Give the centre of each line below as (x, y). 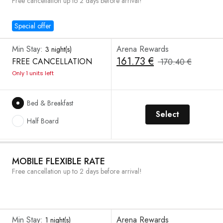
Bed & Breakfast (50, 103)
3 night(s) (58, 49)
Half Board (43, 121)
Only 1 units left (33, 73)
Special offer (33, 26)
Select (167, 114)
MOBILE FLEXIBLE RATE (58, 161)
